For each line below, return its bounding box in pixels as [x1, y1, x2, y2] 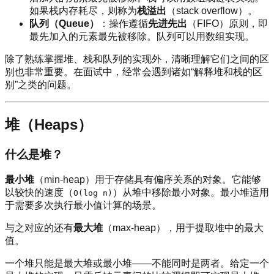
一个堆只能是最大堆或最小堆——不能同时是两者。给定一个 [5, 258, 269, 269]
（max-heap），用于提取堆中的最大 [103, 223, 264, 234]
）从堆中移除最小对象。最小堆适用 [113, 187, 269, 198]
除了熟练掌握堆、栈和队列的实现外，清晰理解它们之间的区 [5, 53, 269, 64]
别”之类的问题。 [5, 79, 76, 90]
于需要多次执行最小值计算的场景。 [5, 200, 161, 211]
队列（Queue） [29, 18, 99, 29]
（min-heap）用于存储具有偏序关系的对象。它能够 [34, 174, 261, 185]
